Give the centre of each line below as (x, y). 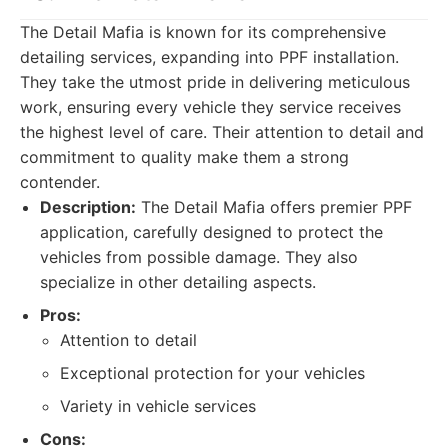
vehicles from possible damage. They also (199, 257)
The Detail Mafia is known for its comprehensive (203, 32)
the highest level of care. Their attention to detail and (222, 132)
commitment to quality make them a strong (184, 157)
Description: (88, 207)
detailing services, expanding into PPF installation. (209, 57)
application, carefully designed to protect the (211, 232)
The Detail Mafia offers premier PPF (274, 207)
